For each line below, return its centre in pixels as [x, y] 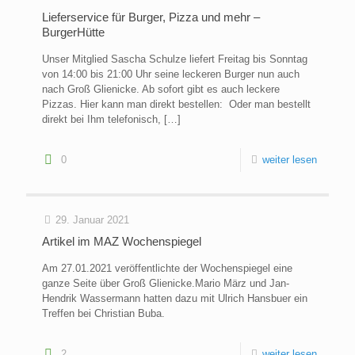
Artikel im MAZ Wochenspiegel [122, 242]
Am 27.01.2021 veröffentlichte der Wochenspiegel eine [167, 269]
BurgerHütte [73, 32]
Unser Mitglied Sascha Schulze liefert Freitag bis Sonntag [175, 59]
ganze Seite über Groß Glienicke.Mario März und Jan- [166, 284]
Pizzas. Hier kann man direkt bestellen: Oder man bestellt [176, 105]
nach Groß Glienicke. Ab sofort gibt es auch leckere [161, 90]
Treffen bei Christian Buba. [107, 314]
